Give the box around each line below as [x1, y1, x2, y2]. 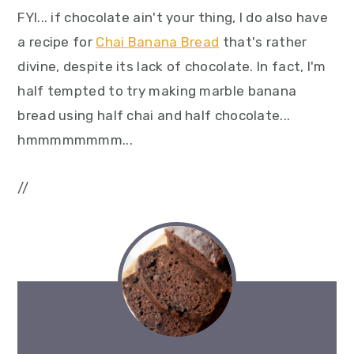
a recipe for [17, 34, 96, 50]
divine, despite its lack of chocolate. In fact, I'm [17, 58, 326, 74]
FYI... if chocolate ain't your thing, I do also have [17, 9, 328, 25]
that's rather [219, 34, 307, 50]
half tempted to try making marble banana [17, 83, 297, 99]
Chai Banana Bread [96, 34, 220, 50]
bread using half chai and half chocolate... [17, 107, 291, 123]
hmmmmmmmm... [17, 132, 133, 148]
